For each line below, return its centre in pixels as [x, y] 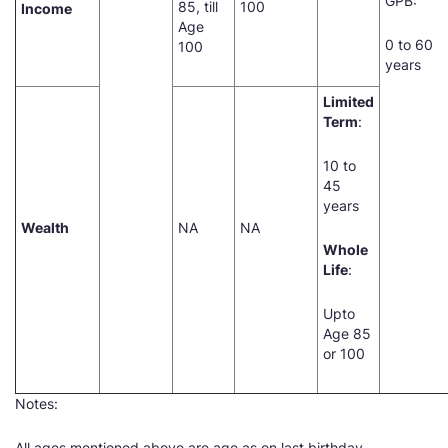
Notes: [36, 403]
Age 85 [347, 333]
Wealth [45, 227]
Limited [348, 101]
